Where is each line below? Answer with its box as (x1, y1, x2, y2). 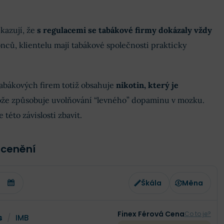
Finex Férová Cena (117, 209, 184, 219)
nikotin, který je (115, 80, 178, 90)
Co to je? (184, 209, 211, 218)
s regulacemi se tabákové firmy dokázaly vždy (36, 25, 212, 35)
